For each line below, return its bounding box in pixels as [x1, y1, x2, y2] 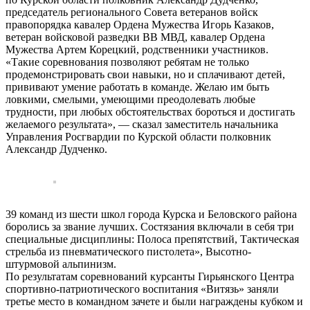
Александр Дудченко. [6, 143, 107, 155]
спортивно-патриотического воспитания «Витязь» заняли [6, 282, 279, 295]
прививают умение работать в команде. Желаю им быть [6, 80, 269, 93]
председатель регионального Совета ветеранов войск [6, 6, 258, 18]
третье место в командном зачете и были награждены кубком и [6, 295, 303, 307]
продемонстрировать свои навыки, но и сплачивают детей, [6, 68, 285, 80]
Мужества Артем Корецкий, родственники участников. [6, 43, 268, 55]
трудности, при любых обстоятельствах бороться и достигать [6, 105, 295, 118]
